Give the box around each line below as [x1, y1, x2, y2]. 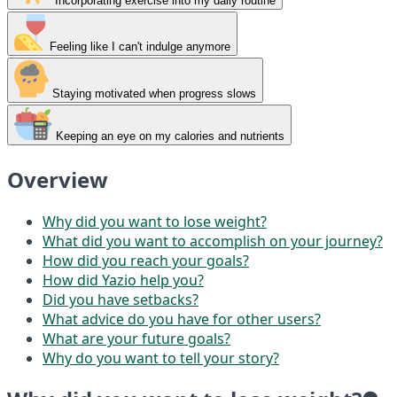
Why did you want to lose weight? [43, 211, 267, 231]
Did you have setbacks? [43, 289, 198, 309]
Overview [7, 164, 108, 194]
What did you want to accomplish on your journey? [43, 230, 383, 251]
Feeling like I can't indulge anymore [46, 39, 230, 53]
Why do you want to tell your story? [43, 347, 279, 368]
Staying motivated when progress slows [49, 86, 256, 100]
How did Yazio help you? [43, 269, 204, 290]
